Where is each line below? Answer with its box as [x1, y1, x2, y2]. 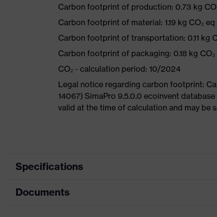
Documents [15, 186, 70, 198]
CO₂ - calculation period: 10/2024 [58, 64, 181, 74]
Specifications [15, 160, 83, 172]
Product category [54, 186, 112, 195]
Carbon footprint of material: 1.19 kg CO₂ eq [58, 17, 215, 27]
